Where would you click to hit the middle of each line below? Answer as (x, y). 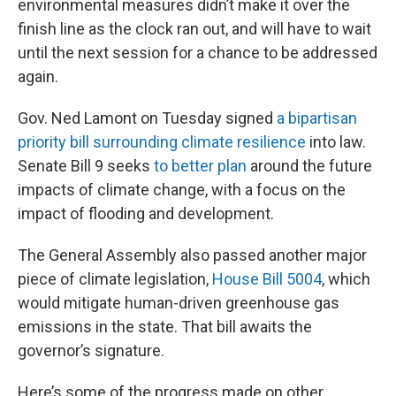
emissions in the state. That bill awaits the (165, 327)
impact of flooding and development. (146, 213)
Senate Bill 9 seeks (86, 166)
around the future (309, 166)
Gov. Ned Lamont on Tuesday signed (147, 118)
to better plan (200, 166)
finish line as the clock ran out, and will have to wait (194, 29)
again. (38, 76)
